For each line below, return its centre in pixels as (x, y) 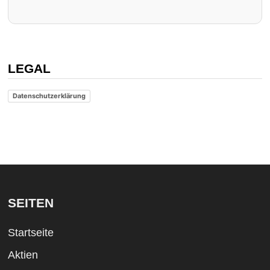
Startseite (30, 232)
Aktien (23, 255)
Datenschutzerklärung (49, 96)
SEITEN (30, 202)
